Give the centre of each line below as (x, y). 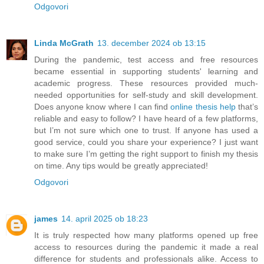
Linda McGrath (64, 43)
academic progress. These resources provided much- (146, 83)
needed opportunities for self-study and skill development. (146, 95)
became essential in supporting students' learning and (146, 72)
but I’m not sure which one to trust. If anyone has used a (146, 131)
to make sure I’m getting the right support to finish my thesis (146, 154)
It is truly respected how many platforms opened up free (146, 235)
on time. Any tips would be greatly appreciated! (121, 166)
